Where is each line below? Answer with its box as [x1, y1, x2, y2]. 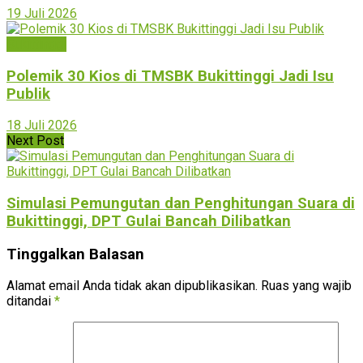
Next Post [6, 133, 64, 149]
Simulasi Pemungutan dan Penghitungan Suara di [6, 194, 355, 212]
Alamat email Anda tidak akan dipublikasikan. [6, 278, 258, 294]
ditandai [6, 293, 54, 310]
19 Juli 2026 [6, 5, 77, 21]
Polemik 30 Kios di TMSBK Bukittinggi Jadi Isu [6, 66, 334, 85]
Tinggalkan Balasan [6, 245, 144, 263]
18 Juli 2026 [6, 117, 77, 134]
